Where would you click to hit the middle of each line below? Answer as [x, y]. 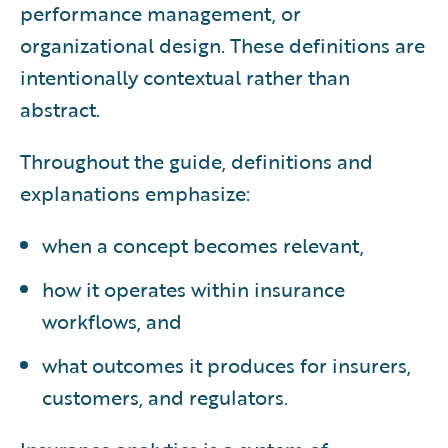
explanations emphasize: [135, 192]
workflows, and [112, 320]
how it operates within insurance [193, 288]
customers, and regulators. [165, 396]
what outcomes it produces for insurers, [226, 364]
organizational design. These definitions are [222, 44]
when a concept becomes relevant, [203, 244]
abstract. [60, 108]
